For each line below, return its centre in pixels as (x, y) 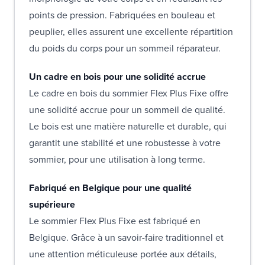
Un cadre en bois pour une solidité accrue (119, 76)
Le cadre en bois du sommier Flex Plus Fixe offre (129, 93)
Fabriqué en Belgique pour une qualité (110, 188)
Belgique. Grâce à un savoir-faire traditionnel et (126, 237)
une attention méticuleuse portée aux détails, (123, 254)
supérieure (53, 204)
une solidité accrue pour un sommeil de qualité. (127, 109)
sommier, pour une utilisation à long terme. (117, 159)
